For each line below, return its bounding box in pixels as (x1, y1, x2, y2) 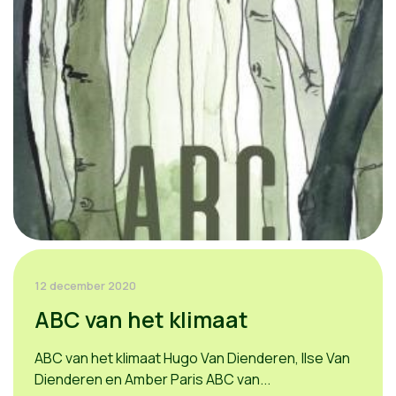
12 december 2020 (34, 278, 136, 293)
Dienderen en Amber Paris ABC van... (34, 369, 270, 389)
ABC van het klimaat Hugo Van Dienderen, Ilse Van (34, 348, 350, 368)
